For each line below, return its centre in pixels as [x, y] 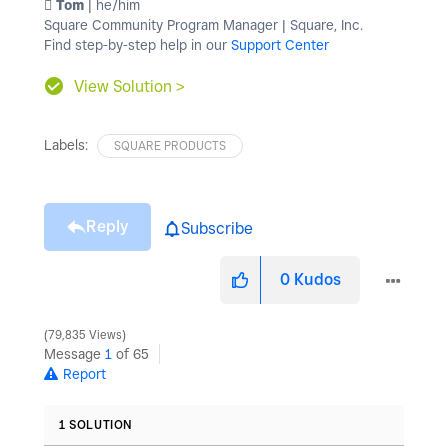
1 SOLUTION [96, 424]
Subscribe [217, 229]
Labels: [66, 144]
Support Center [280, 44]
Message [74, 353]
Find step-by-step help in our [137, 44]
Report [84, 373]
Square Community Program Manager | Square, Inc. [203, 24]
